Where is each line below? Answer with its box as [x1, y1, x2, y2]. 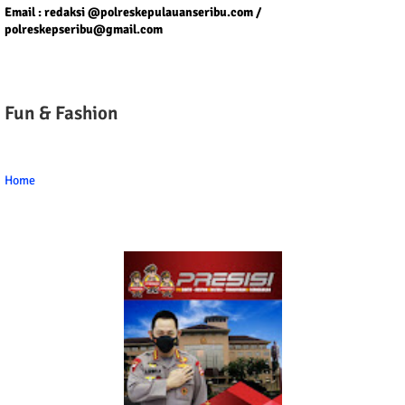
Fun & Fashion [5, 101, 118, 126]
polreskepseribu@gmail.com [5, 22, 163, 38]
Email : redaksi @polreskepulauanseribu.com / [5, 5, 261, 21]
